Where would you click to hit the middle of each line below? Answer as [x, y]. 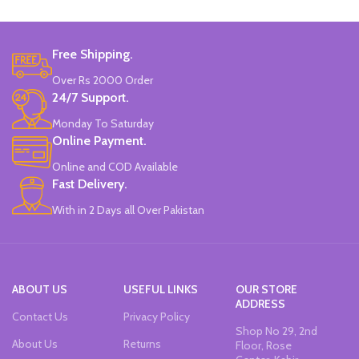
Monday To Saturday [103, 123]
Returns [143, 343]
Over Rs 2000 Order [103, 80]
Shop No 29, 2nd [276, 331]
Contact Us [40, 316]
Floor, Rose [263, 345]
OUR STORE [266, 289]
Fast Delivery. [90, 184]
